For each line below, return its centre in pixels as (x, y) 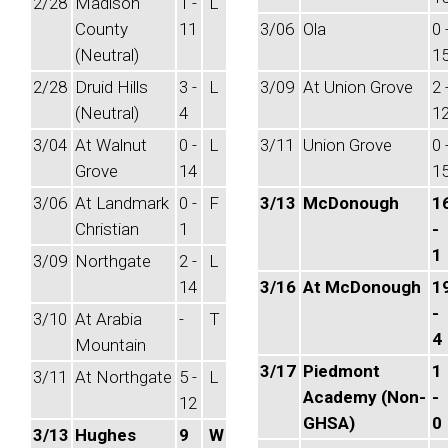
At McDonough (362, 287)
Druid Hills (111, 87)
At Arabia (108, 319)
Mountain (110, 345)
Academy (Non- (364, 397)
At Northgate (123, 377)
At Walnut (111, 145)
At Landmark (122, 203)
